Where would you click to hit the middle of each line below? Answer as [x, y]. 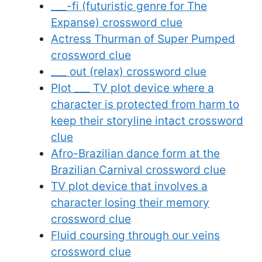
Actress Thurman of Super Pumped [143, 39]
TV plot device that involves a [129, 186]
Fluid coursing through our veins [135, 235]
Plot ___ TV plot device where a [132, 88]
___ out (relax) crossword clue [129, 71]
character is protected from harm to [145, 104]
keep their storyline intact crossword [147, 120]
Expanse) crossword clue [117, 22]
